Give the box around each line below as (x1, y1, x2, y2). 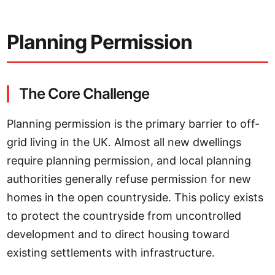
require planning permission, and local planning (7, 154, 252, 167)
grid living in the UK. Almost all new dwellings (7, 136, 242, 149)
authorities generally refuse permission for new (7, 172, 252, 185)
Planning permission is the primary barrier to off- (7, 117, 260, 130)
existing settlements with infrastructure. (7, 246, 215, 259)
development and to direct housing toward (7, 228, 230, 241)
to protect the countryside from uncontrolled (7, 209, 242, 222)
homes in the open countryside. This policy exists (7, 191, 264, 204)
